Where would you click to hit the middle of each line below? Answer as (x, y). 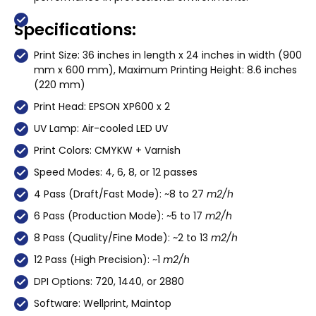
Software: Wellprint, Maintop (103, 303)
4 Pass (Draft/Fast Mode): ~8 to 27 (120, 194)
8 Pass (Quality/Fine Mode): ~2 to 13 (122, 237)
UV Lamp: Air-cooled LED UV (101, 128)
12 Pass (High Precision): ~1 (98, 259)
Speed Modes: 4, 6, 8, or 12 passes (116, 172)
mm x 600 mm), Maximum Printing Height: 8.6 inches (165, 69)
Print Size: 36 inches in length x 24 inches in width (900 (168, 55)
